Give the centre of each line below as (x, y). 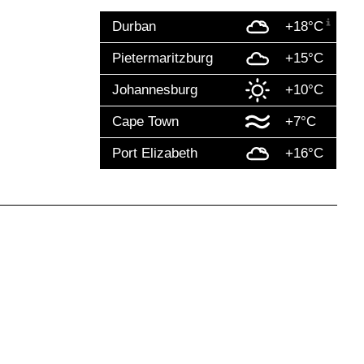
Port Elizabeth (154, 154)
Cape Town (145, 122)
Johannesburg (154, 90)
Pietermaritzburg (162, 58)
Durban (134, 27)
